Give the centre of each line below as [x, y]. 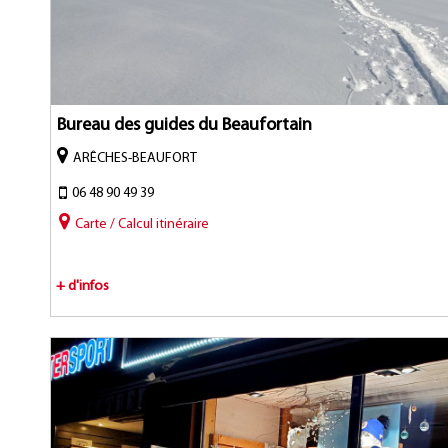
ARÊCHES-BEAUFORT [135, 158]
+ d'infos [83, 286]
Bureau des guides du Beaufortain [184, 125]
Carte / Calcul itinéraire [142, 224]
